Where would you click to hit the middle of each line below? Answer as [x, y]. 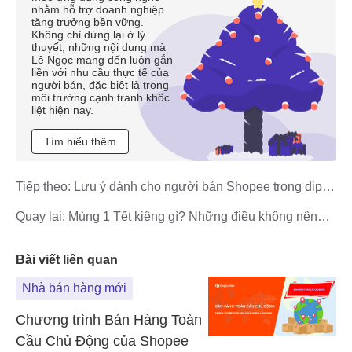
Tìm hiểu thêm [81, 142]
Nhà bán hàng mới [74, 288]
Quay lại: [40, 216]
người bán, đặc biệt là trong [101, 85]
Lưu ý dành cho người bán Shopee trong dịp [196, 186]
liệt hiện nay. [63, 110]
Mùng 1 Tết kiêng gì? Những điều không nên [191, 216]
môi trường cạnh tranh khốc [101, 98]
